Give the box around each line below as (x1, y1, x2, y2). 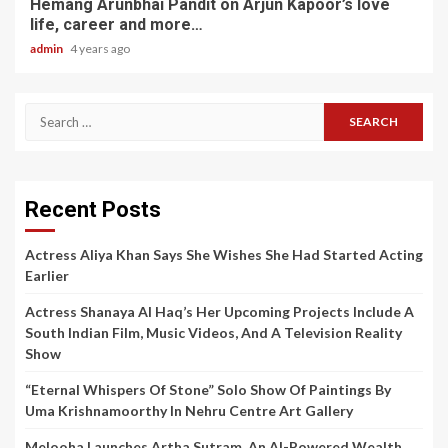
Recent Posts (25, 196, 161, 222)
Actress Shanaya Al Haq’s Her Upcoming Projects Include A (25, 302, 414, 320)
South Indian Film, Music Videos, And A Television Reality (25, 323, 402, 341)
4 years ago (70, 40, 130, 56)
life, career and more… (30, 14, 203, 34)
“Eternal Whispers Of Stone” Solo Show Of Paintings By (25, 380, 391, 398)
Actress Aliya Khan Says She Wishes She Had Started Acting (25, 245, 423, 263)
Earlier (25, 266, 69, 284)
